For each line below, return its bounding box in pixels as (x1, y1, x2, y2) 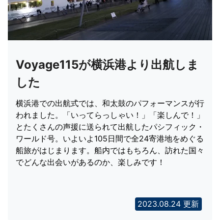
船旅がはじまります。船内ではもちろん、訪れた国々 (16, 145, 204, 156)
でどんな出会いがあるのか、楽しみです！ (16, 157, 165, 167)
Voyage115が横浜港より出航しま (16, 57, 199, 72)
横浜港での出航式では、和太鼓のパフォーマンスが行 (16, 98, 204, 109)
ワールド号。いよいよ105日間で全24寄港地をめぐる (16, 134, 204, 144)
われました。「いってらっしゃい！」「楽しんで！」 (16, 110, 204, 120)
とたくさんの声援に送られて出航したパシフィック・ (16, 122, 204, 132)
